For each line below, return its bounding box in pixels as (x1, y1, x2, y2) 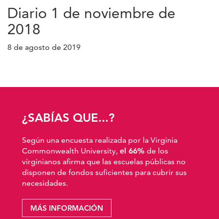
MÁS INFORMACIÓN (30, 203, 103, 213)
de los (145, 146, 168, 155)
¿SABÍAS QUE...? (22, 110, 114, 125)
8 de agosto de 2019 (7, 42, 81, 52)
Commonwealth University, (22, 146, 120, 155)
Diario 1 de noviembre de (7, 3, 175, 22)
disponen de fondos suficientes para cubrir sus (22, 167, 187, 177)
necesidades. (22, 178, 68, 188)
